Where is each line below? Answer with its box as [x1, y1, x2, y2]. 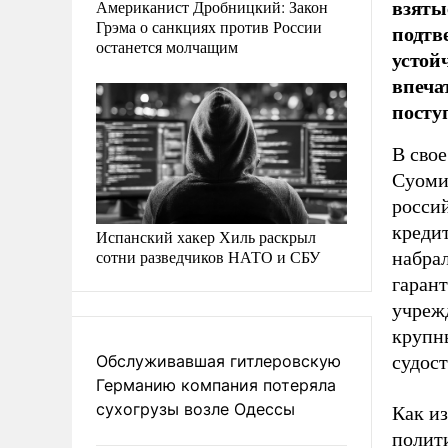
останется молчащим [96, 35, 238, 57]
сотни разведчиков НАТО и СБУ [96, 245, 320, 267]
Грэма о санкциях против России [96, 15, 322, 37]
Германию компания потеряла [96, 374, 336, 395]
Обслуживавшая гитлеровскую [96, 350, 341, 371]
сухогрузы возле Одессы [96, 398, 295, 419]
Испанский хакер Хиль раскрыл [96, 225, 316, 247]
